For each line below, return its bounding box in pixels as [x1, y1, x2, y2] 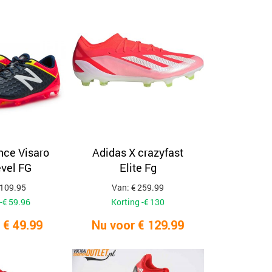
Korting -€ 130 [111, 196, 165, 208]
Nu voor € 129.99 [92, 217, 185, 233]
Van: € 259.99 [112, 182, 165, 193]
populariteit [209, 8, 254, 20]
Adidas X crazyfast [92, 145, 184, 160]
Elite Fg [119, 160, 157, 175]
